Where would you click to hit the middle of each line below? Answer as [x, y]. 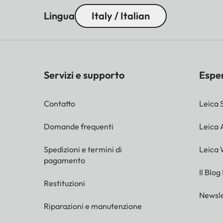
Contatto [59, 104]
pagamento [64, 161]
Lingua [59, 16]
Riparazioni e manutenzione [93, 206]
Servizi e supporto [84, 75]
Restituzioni [64, 183]
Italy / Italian [121, 16]
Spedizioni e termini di [83, 150]
